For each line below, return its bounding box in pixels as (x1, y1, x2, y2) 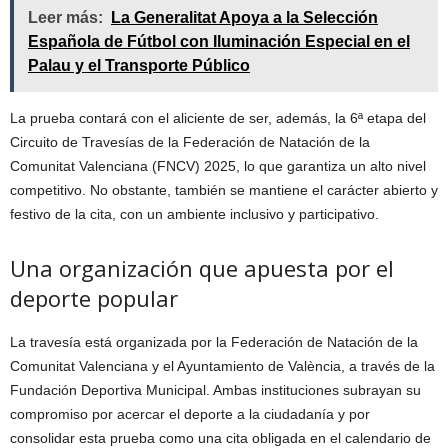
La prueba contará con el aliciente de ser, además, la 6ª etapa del (10, 109, 426, 126)
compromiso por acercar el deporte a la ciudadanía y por (10, 405, 370, 422)
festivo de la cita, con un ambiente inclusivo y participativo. (10, 205, 379, 222)
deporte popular (10, 282, 178, 313)
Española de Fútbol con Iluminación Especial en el (28, 32, 410, 50)
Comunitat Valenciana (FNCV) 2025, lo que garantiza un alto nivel (10, 157, 426, 174)
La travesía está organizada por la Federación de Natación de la (10, 333, 418, 350)
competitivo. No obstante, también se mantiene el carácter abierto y (10, 181, 438, 198)
